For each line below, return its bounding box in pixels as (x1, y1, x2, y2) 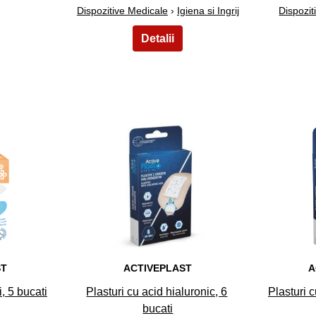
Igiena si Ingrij (176, 5, 239, 17)
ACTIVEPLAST (123, 262, 193, 274)
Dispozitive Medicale (76, 5, 168, 17)
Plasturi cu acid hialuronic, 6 (86, 285, 228, 298)
